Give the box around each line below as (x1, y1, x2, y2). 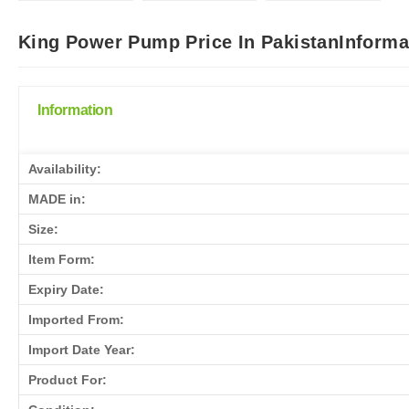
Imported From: (28, 311, 124, 327)
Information (37, 101, 113, 118)
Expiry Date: (28, 281, 104, 297)
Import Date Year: (28, 341, 135, 357)
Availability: (28, 161, 101, 176)
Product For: (28, 372, 107, 387)
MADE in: (28, 191, 86, 206)
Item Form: (28, 251, 95, 267)
